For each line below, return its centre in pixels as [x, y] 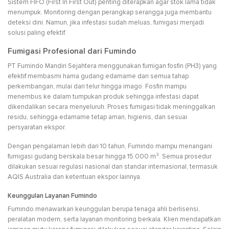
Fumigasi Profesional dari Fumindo [72, 52]
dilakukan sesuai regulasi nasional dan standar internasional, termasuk [113, 166]
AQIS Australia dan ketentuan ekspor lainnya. [75, 177]
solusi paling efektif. [37, 33]
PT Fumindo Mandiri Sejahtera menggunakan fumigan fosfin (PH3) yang [112, 66]
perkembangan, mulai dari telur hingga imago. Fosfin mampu [97, 87]
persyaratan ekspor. [37, 128]
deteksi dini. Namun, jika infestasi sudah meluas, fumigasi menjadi [106, 23]
